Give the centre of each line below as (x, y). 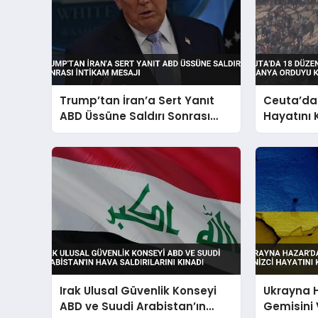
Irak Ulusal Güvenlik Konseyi (138, 290)
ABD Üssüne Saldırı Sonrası (135, 116)
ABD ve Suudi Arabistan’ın (133, 306)
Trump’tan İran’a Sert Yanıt (137, 101)
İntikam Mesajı (101, 132)
